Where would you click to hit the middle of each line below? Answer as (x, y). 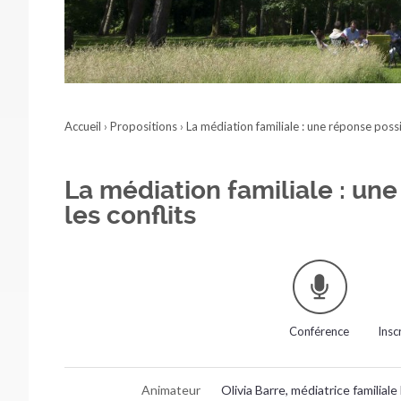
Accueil (83, 126)
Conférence (320, 331)
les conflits (130, 215)
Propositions (144, 126)
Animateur (171, 389)
